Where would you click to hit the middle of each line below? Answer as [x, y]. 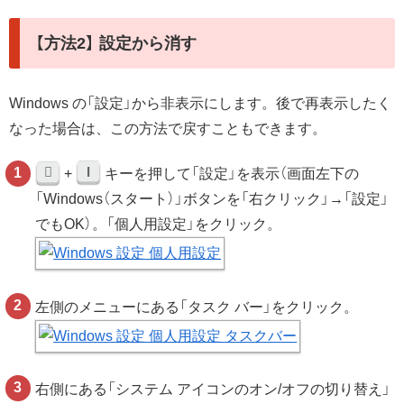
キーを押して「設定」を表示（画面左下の [230, 174]
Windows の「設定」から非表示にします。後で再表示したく [200, 103]
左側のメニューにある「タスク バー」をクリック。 [197, 307]
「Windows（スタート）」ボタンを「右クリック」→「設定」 [212, 199]
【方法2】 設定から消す [116, 43]
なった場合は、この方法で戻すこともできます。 [168, 128]
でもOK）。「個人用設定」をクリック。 [159, 225]
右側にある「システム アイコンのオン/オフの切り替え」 [213, 389]
